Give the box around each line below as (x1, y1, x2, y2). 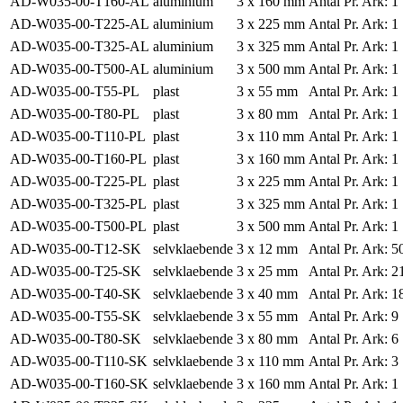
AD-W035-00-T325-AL (10, 39, 149, 55)
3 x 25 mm (237, 264, 298, 280)
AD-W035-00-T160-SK (10, 376, 148, 392)
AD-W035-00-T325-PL (10, 196, 147, 212)
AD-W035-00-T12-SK (10, 241, 141, 257)
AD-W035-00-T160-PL (10, 151, 147, 167)
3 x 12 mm (237, 241, 298, 257)
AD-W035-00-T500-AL (10, 61, 149, 77)
